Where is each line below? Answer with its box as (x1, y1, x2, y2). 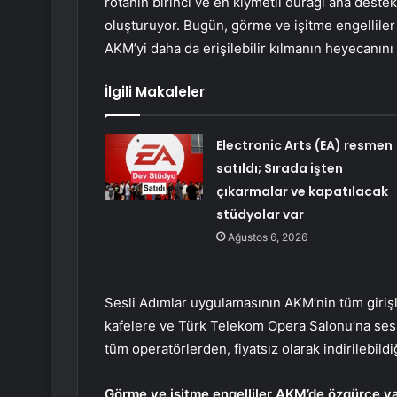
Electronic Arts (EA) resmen (215, 136, 393, 155)
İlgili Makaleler (105, 82, 205, 102)
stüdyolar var (215, 206, 304, 224)
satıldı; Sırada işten (215, 160, 343, 178)
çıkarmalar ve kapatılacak (215, 183, 388, 201)
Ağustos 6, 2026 (227, 230, 307, 245)
